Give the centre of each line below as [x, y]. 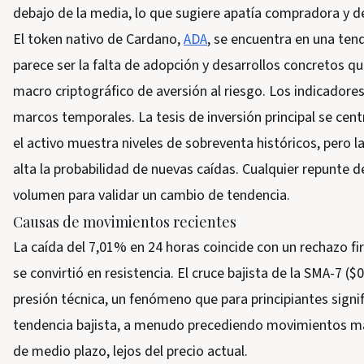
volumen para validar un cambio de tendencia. [152, 195]
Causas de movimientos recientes [125, 222]
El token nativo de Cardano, [98, 39]
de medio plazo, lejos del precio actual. [130, 351]
